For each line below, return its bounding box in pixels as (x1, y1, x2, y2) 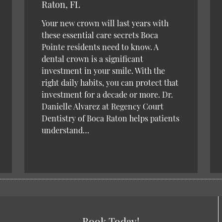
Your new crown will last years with (42, 18, 168, 29)
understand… (42, 125, 89, 136)
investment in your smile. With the (42, 65, 165, 76)
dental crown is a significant (42, 54, 143, 64)
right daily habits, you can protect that (42, 77, 178, 88)
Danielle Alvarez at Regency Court (42, 101, 164, 112)
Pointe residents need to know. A (42, 42, 159, 53)
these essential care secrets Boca (42, 30, 158, 41)
